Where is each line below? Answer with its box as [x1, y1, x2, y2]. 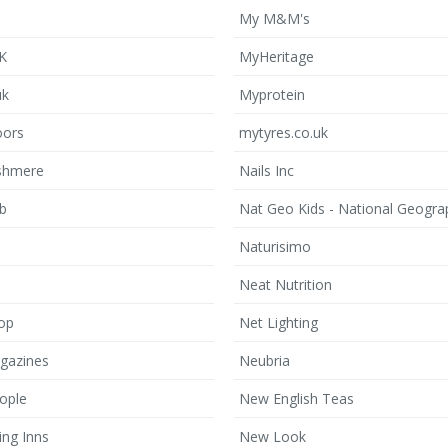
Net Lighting [239, 313, 318, 332]
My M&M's [239, 9, 310, 28]
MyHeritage [239, 47, 314, 66]
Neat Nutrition [239, 275, 332, 294]
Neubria [239, 351, 290, 370]
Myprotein [239, 85, 305, 104]
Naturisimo [239, 237, 311, 256]
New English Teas [239, 389, 354, 408]
